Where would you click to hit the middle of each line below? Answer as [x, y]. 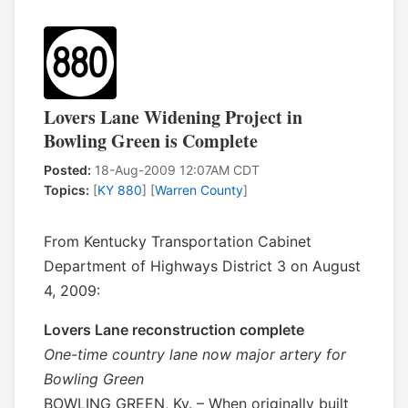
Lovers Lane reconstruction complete [174, 330]
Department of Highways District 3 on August [202, 266]
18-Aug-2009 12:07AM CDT [175, 170]
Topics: [66, 190]
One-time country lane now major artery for [195, 355]
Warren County [199, 190]
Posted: [67, 170]
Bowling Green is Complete [151, 141]
